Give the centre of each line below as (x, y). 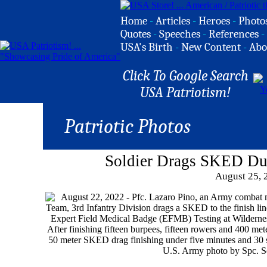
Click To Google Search (185, 76)
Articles (173, 21)
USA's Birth (147, 47)
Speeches (180, 34)
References (234, 34)
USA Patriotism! (185, 92)
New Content (211, 47)
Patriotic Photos (127, 126)
